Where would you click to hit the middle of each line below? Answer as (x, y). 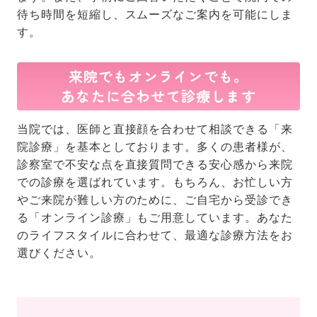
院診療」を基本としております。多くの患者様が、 (155, 146)
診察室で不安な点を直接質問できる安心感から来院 (155, 164)
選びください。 (59, 253)
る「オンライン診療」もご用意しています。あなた (155, 217)
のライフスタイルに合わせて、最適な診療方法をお (155, 235)
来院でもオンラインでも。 (158, 76)
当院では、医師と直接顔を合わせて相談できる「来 (155, 129)
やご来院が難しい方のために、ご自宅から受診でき (155, 200)
